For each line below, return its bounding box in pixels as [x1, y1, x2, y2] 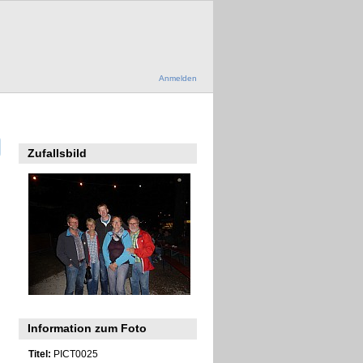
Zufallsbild [28, 147, 88, 160]
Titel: [28, 348, 51, 360]
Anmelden [158, 74, 197, 83]
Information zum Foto [28, 322, 147, 335]
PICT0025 [50, 348, 98, 360]
